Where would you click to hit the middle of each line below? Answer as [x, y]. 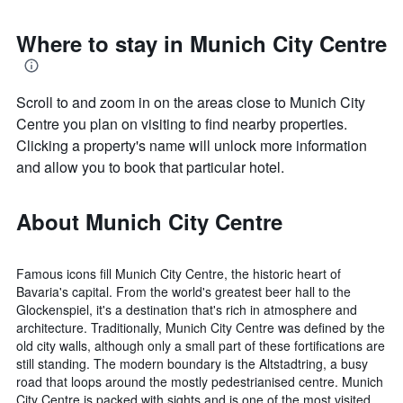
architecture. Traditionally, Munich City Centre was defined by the [201, 328]
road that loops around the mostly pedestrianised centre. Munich [200, 382]
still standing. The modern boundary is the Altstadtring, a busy [192, 364]
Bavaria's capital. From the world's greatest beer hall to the [184, 292]
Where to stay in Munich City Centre [201, 44]
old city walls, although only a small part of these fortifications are [201, 346]
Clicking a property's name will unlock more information [192, 146]
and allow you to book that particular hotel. [150, 167]
